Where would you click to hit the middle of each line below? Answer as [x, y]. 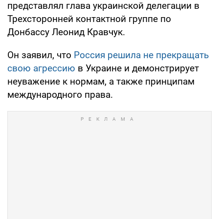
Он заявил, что [41, 55]
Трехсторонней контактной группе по [89, 19]
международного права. [60, 94]
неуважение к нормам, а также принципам [101, 81]
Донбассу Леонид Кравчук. [66, 32]
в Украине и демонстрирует [137, 68]
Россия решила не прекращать [141, 55]
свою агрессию [41, 68]
